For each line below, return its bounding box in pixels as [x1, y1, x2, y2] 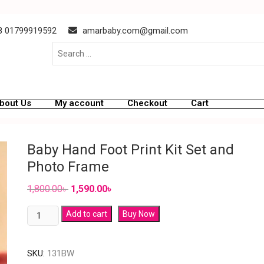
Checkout [127, 98, 167, 108]
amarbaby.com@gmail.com [80, 25, 188, 36]
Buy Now [123, 209, 156, 219]
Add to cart [66, 209, 108, 219]
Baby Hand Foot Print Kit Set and [27, 141, 234, 158]
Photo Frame [27, 159, 109, 175]
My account [55, 98, 104, 108]
